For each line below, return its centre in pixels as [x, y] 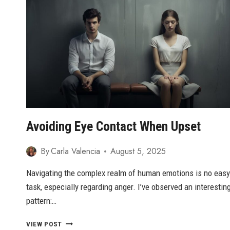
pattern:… [41, 201]
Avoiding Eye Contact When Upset [113, 127]
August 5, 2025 [138, 151]
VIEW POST [44, 224]
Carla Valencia [76, 151]
